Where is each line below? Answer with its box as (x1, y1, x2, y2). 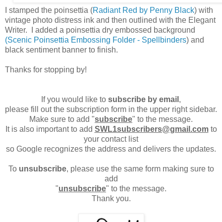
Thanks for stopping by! (5, 65, 87, 74)
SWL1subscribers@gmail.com (94, 124, 209, 133)
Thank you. (91, 194, 131, 203)
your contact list (84, 134, 138, 143)
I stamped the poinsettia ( (5, 5, 93, 14)
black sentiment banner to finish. (5, 45, 118, 54)
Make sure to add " (29, 114, 95, 123)
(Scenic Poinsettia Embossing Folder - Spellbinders (5, 35, 186, 44)
